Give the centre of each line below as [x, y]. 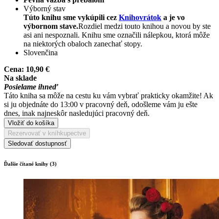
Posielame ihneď [31, 87]
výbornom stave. [51, 26]
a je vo [173, 17]
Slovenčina [41, 52]
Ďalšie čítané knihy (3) [30, 164]
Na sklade [20, 78]
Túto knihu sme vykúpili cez [71, 17]
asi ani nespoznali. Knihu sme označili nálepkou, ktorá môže [117, 35]
